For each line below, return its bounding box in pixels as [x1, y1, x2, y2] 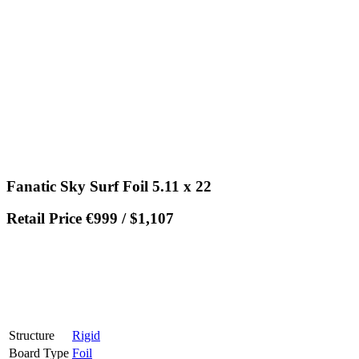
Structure [9, 329, 54, 343]
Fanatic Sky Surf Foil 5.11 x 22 [6, 177, 212, 195]
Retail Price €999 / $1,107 [6, 210, 174, 228]
